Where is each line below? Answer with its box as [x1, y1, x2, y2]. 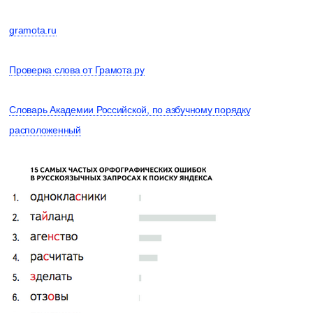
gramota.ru [9, 24, 57, 36]
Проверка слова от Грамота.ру [9, 64, 145, 75]
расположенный [9, 124, 81, 136]
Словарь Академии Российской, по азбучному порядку [9, 103, 251, 115]
